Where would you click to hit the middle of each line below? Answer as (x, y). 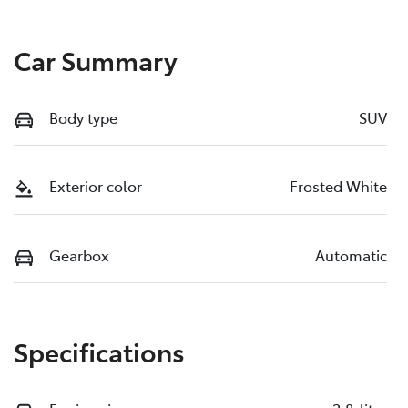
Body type (83, 117)
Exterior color (96, 186)
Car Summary (96, 59)
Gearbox (79, 255)
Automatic (351, 255)
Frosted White (338, 186)
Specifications (99, 351)
